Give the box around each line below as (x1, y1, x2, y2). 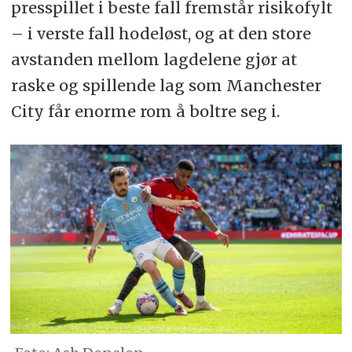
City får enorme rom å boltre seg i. (10, 101, 280, 122)
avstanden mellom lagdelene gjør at (10, 49, 297, 70)
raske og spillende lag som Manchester (10, 75, 321, 96)
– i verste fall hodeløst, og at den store (10, 24, 311, 44)
